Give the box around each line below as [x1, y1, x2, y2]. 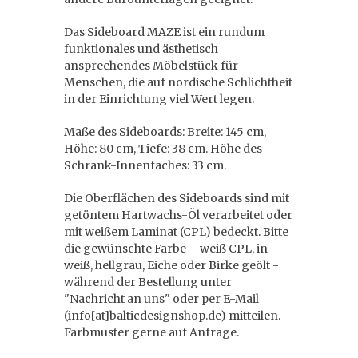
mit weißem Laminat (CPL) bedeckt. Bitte [64, 225, 288, 239]
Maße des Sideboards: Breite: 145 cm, [64, 125, 266, 139]
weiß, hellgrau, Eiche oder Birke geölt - [64, 258, 279, 272]
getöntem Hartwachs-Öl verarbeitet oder [64, 208, 292, 222]
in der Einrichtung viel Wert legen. [64, 92, 254, 106]
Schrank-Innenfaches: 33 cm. [64, 158, 226, 173]
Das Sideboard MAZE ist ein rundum [64, 25, 265, 39]
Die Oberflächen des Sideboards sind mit [64, 191, 289, 205]
